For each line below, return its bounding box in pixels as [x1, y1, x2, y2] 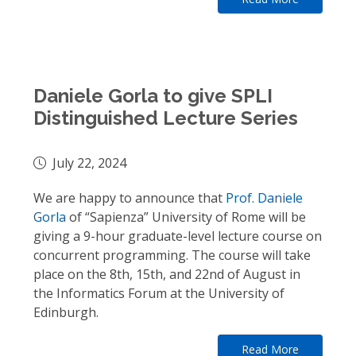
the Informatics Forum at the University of [33, 284, 284, 302]
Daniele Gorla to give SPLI [33, 84, 273, 107]
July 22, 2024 [52, 154, 126, 172]
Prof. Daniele [226, 189, 303, 207]
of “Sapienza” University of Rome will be [66, 208, 306, 226]
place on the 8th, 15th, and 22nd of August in [33, 265, 300, 283]
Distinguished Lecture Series [33, 106, 298, 130]
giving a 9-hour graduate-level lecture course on [33, 227, 322, 245]
